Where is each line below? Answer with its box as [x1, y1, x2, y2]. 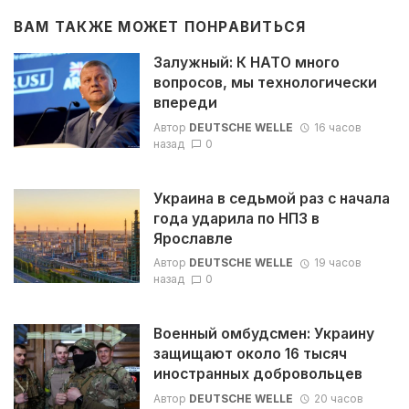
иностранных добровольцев [152, 365, 362, 383]
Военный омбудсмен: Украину [152, 325, 374, 343]
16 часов [313, 120, 362, 134]
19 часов [313, 256, 362, 270]
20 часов [313, 391, 363, 405]
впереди [152, 94, 217, 112]
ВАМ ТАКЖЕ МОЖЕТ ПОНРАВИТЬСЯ [14, 17, 307, 36]
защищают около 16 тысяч [152, 345, 347, 363]
